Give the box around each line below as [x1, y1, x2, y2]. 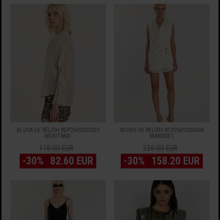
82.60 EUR [50, 154, 94, 167]
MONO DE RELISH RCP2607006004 [120, 126, 204, 134]
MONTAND [45, 132, 72, 139]
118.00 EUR [39, 143, 74, 153]
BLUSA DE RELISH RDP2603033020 [16, 126, 100, 134]
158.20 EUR [151, 154, 200, 167]
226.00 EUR [142, 143, 177, 153]
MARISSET [149, 132, 174, 139]
